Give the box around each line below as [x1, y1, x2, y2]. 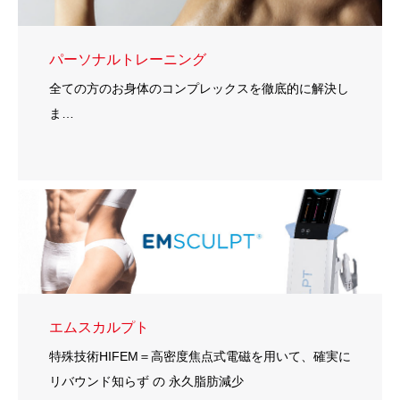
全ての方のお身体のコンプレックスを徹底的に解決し [49, 80, 349, 96]
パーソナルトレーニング [49, 51, 206, 67]
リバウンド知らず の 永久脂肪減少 [49, 373, 244, 388]
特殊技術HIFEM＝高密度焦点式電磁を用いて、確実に [49, 348, 351, 363]
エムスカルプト [49, 319, 149, 335]
